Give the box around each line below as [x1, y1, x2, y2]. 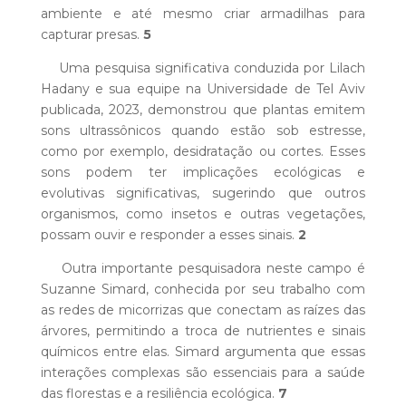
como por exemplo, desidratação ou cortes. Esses [40, 143, 366, 160]
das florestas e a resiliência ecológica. [40, 385, 278, 402]
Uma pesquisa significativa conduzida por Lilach [40, 60, 366, 77]
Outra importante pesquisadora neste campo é [40, 260, 366, 277]
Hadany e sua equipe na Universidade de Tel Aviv [40, 81, 366, 98]
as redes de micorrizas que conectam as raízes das [40, 302, 366, 319]
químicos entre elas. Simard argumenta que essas [40, 343, 366, 361]
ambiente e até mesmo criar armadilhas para [40, 5, 366, 23]
